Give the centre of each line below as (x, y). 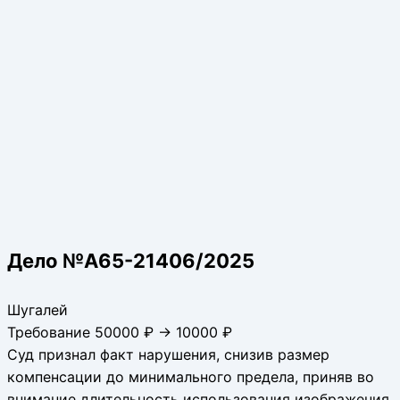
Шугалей (37, 309)
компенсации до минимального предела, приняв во (191, 376)
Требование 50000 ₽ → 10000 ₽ (120, 332)
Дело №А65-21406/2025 (131, 260)
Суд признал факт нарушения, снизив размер (168, 354)
